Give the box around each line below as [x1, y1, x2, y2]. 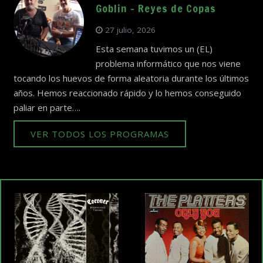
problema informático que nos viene [95, 57, 241, 69]
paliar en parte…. [13, 101, 80, 113]
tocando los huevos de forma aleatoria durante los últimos [13, 72, 249, 84]
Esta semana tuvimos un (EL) [95, 42, 213, 55]
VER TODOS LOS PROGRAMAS [30, 128, 169, 140]
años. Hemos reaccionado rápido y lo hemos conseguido [13, 86, 241, 99]
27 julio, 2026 [105, 25, 156, 36]
